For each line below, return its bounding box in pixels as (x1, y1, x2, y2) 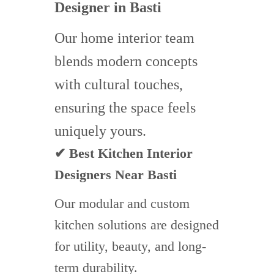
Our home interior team (54, 30, 194, 46)
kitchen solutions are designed (54, 217, 219, 233)
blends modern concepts (54, 53, 198, 70)
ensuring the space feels (54, 100, 196, 116)
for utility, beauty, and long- (54, 239, 206, 254)
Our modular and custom (54, 196, 190, 212)
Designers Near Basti (54, 167, 177, 183)
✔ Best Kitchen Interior (54, 146, 193, 161)
